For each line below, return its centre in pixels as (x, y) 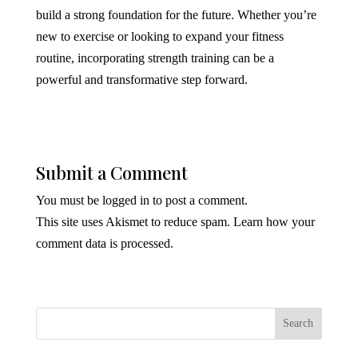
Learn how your (274, 222)
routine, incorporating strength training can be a (155, 58)
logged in (125, 201)
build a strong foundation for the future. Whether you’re (176, 15)
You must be (69, 201)
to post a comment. (198, 201)
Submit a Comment (111, 173)
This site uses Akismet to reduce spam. (134, 222)
